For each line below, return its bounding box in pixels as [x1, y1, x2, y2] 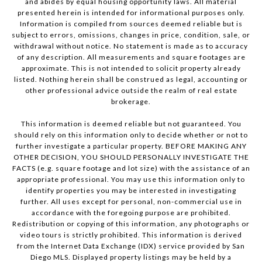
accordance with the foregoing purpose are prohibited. [31, 208, 231, 218]
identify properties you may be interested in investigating [26, 186, 236, 195]
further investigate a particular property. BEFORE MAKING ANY [15, 142, 247, 151]
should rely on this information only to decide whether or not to [14, 130, 248, 140]
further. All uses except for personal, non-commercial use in [20, 197, 242, 206]
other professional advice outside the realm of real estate [25, 86, 237, 95]
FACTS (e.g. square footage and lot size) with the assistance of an [12, 164, 250, 173]
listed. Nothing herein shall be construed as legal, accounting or [14, 75, 248, 84]
